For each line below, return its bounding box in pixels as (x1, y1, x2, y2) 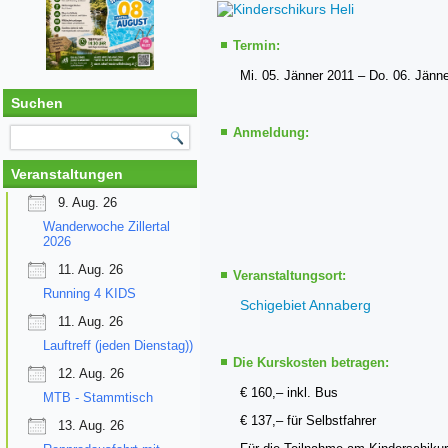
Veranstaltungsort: (233, 268, 346, 283)
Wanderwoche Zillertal (43, 218, 170, 234)
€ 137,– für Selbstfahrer (240, 413, 376, 428)
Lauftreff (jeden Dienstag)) (43, 337, 193, 353)
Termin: (233, 38, 280, 53)
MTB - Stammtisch (43, 389, 153, 405)
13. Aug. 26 (58, 417, 124, 433)
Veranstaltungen (11, 165, 123, 182)
